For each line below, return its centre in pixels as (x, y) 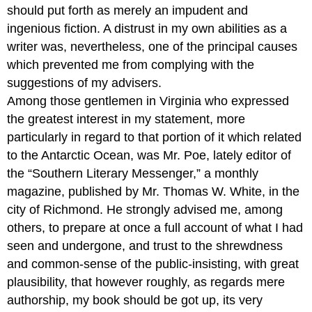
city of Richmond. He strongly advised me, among (145, 209)
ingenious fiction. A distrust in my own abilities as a (147, 28)
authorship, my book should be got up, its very (135, 300)
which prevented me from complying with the (131, 64)
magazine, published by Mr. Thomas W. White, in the (154, 191)
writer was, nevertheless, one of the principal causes (153, 46)
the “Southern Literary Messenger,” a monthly (133, 173)
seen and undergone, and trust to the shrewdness (145, 245)
